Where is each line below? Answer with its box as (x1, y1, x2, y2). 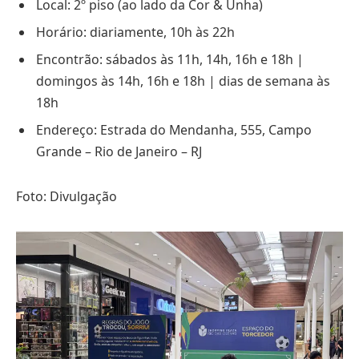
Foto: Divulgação (16, 188, 117, 206)
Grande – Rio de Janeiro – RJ (36, 143, 202, 161)
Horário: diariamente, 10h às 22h (36, 23, 235, 42)
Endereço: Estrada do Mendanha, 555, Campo (36, 121, 312, 139)
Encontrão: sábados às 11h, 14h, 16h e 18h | (36, 50, 304, 69)
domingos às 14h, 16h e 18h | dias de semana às (36, 72, 330, 91)
